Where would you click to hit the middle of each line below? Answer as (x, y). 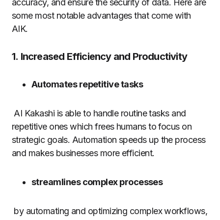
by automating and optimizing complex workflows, (110, 211)
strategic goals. (41, 139)
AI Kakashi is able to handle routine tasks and (99, 113)
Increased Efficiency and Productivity (104, 56)
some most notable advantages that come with (101, 15)
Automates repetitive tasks (87, 84)
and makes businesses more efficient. (83, 153)
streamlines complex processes (97, 182)
